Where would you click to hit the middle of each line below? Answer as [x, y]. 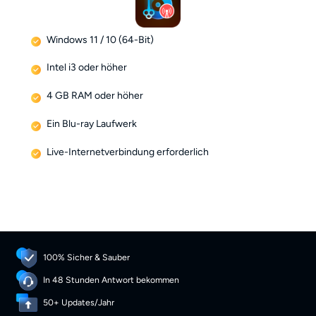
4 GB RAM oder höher [95, 96]
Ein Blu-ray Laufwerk [92, 123]
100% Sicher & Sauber [87, 257]
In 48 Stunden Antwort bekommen [111, 280]
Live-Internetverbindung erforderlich [128, 152]
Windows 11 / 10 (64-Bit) [101, 39]
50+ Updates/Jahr [79, 303]
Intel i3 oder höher [87, 68]
